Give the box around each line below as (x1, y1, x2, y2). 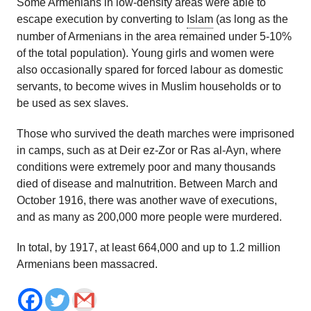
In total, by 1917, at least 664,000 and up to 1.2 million (17, 242, 280, 254)
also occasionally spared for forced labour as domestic (17, 64, 283, 76)
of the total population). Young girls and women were (17, 47, 274, 60)
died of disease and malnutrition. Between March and (17, 178, 278, 190)
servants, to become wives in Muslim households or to (17, 81, 281, 93)
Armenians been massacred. (17, 258, 158, 271)
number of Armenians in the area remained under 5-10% (17, 31, 292, 43)
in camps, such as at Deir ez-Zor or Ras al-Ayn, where (17, 144, 281, 157)
